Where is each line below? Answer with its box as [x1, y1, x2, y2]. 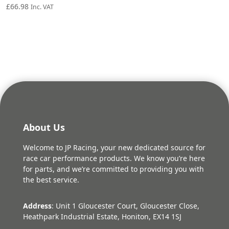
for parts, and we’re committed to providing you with [22, 164, 204, 174]
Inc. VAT [31, 3, 54, 12]
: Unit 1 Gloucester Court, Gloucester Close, [51, 200, 199, 211]
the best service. [22, 174, 79, 185]
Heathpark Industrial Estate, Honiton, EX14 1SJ [22, 211, 181, 221]
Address [22, 200, 52, 211]
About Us [22, 121, 65, 133]
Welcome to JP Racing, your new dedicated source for [22, 142, 205, 152]
